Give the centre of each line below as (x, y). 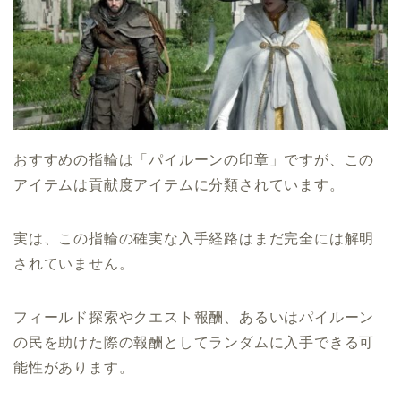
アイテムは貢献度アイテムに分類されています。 (179, 184)
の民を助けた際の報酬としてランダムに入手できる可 (194, 342)
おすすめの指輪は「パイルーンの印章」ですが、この (194, 159)
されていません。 (74, 263)
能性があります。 (74, 367)
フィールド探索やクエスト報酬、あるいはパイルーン (194, 317)
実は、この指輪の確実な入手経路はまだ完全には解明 (194, 238)
